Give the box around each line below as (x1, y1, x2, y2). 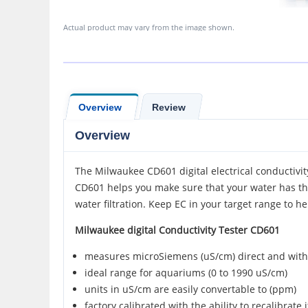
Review (152, 101, 186, 113)
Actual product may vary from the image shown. (63, 22, 234, 32)
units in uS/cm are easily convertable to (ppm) (85, 283, 296, 296)
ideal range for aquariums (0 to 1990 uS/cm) (85, 266, 287, 279)
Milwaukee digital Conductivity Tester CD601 (75, 223, 280, 236)
